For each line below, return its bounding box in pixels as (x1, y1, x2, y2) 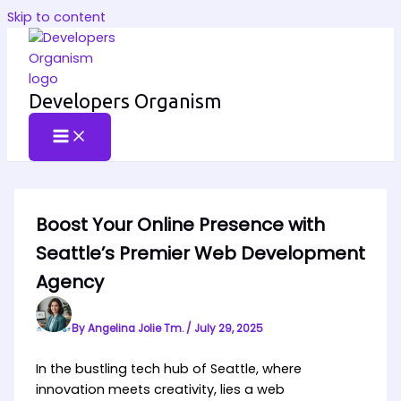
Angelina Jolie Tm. (87, 321, 186, 336)
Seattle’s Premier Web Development (35, 241, 365, 266)
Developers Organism (29, 90, 221, 112)
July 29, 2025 (193, 321, 263, 336)
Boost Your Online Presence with (35, 212, 325, 237)
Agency (35, 269, 104, 294)
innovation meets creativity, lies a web (35, 380, 285, 398)
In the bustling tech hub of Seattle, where (35, 360, 302, 378)
